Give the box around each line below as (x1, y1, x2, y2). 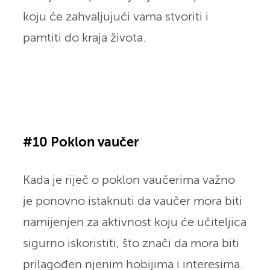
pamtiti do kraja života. (22, 32, 146, 44)
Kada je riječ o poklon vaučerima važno (22, 174, 235, 186)
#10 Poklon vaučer (22, 136, 139, 149)
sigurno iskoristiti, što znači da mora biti (22, 237, 239, 250)
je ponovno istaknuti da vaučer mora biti (22, 195, 242, 207)
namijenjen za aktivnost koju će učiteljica (22, 216, 246, 228)
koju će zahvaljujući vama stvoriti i (22, 11, 209, 23)
